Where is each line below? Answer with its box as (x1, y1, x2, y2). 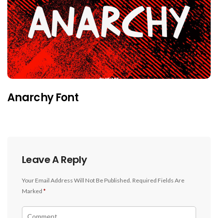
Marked (22, 187, 43, 195)
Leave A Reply (22, 152, 87, 166)
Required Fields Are (132, 176, 184, 184)
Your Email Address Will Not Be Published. (22, 176, 131, 184)
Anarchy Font (7, 90, 79, 105)
